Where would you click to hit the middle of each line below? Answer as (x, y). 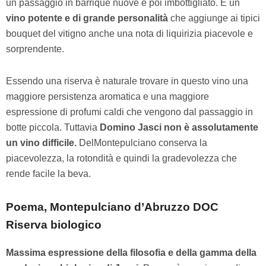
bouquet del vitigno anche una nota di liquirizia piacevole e (129, 33)
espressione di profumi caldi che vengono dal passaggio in (129, 112)
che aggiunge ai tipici (215, 18)
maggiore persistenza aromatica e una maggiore (107, 96)
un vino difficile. (42, 142)
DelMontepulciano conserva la (143, 142)
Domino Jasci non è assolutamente (179, 127)
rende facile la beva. (48, 173)
